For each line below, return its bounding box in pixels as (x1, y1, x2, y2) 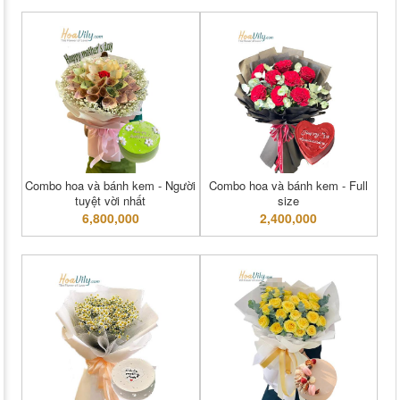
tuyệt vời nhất (75, 192, 146, 210)
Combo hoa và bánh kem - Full (209, 177, 369, 195)
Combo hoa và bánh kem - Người (25, 177, 196, 195)
